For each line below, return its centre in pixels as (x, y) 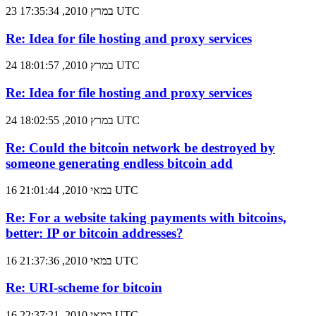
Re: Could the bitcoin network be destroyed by (140, 147)
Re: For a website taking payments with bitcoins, (146, 218)
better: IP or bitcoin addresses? (95, 233)
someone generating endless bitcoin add (119, 163)
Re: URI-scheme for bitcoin (84, 288)
